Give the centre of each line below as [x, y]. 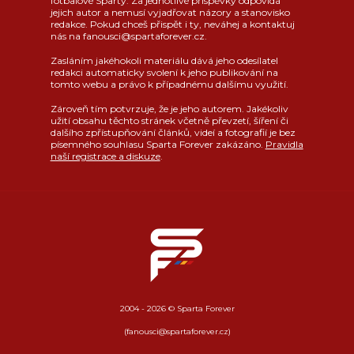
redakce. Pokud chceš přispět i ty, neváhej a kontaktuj [172, 24]
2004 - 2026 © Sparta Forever [177, 308]
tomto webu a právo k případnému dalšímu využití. [169, 84]
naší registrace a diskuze [105, 156]
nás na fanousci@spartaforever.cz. [128, 36]
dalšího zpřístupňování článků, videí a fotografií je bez [173, 132]
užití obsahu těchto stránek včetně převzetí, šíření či [169, 120]
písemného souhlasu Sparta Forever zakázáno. [158, 144]
